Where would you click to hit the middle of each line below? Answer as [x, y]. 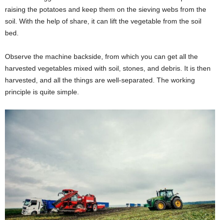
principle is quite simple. [42, 92]
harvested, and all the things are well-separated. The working [100, 80]
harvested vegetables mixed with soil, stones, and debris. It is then [108, 69]
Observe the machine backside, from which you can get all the [101, 57]
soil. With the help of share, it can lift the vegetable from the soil [103, 21]
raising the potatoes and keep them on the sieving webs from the [106, 10]
